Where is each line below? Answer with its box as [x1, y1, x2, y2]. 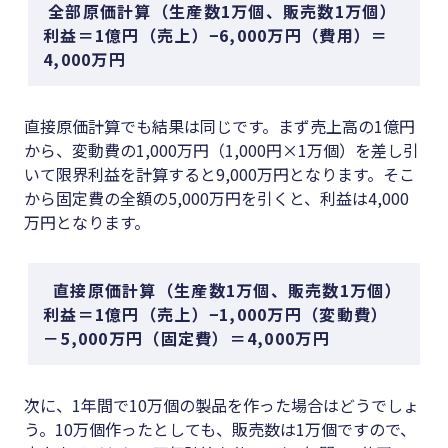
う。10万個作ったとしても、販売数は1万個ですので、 [24, 417, 416, 442]
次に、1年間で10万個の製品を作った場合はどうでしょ [24, 393, 419, 418]
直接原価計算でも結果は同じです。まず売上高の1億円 [24, 114, 415, 139]
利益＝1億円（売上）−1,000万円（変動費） [43, 302, 389, 327]
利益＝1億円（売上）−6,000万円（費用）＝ [43, 23, 389, 48]
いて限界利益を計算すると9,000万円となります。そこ [24, 162, 415, 187]
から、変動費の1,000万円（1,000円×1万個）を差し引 [24, 138, 419, 163]
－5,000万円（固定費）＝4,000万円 [43, 326, 330, 351]
